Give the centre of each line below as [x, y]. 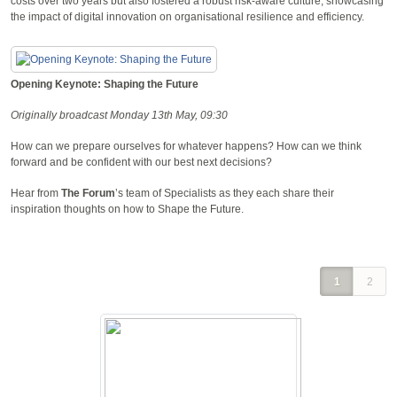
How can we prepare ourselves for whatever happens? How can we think [186, 146]
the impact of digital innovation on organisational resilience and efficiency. [187, 16]
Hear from [36, 193]
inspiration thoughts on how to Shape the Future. [127, 209]
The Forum [88, 193]
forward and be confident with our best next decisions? [141, 162]
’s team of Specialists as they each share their [225, 193]
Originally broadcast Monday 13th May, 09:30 [119, 115]
